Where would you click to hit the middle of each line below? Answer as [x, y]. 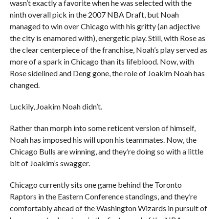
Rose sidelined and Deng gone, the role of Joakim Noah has [107, 73]
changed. [24, 85]
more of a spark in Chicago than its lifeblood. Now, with [102, 61]
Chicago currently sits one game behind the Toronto [96, 185]
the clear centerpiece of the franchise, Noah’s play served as [108, 50]
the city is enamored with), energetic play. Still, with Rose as [107, 38]
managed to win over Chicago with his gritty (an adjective [105, 26]
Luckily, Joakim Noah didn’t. [56, 106]
